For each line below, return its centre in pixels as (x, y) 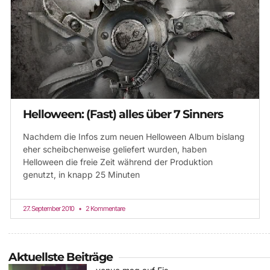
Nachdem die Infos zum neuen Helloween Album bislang (134, 137)
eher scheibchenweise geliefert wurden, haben (115, 149)
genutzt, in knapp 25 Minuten (81, 175)
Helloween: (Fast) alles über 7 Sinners (123, 115)
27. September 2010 (49, 209)
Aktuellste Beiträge (61, 257)
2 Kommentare (105, 209)
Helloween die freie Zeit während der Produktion (118, 162)
